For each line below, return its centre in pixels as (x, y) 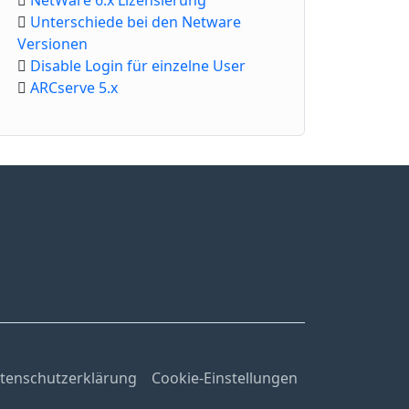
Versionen (52, 44)
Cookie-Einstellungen (225, 378)
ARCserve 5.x (74, 88)
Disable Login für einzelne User (138, 66)
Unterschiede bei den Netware (136, 22)
